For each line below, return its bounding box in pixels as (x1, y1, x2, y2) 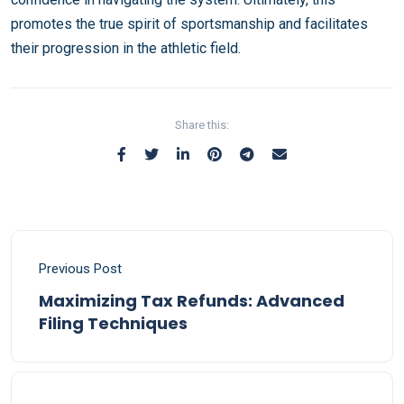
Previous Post (39, 261, 122, 277)
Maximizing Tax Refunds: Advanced (39, 289, 344, 312)
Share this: (175, 118, 229, 132)
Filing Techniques (39, 312, 188, 335)
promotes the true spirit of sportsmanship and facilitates (11, 15, 368, 32)
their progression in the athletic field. (11, 40, 241, 57)
